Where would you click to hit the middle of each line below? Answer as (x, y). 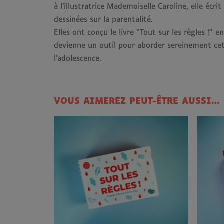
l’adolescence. (78, 59)
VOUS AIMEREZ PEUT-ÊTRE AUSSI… (137, 102)
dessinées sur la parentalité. (103, 20)
